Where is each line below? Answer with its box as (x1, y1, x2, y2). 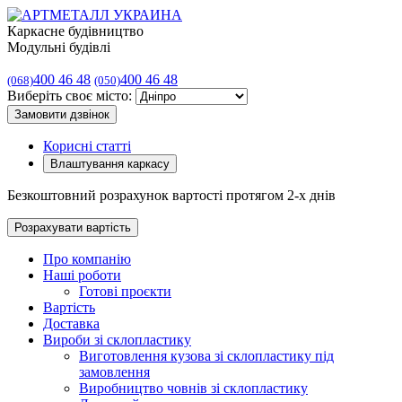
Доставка (43, 316, 100, 331)
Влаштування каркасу (50, 157, 170, 170)
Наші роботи (43, 267, 121, 283)
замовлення (79, 364, 150, 380)
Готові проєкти (79, 284, 171, 299)
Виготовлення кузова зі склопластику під (79, 348, 334, 363)
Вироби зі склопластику (43, 332, 191, 347)
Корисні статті (43, 138, 131, 153)
